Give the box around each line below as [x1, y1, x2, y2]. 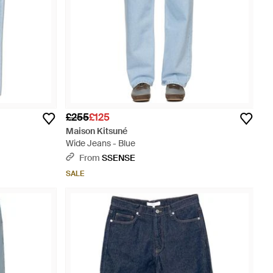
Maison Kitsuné [66, 126, 127, 136]
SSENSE [102, 152, 135, 163]
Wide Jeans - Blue [66, 138, 135, 149]
